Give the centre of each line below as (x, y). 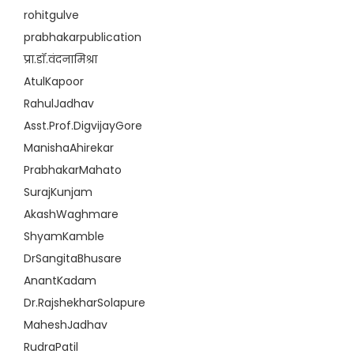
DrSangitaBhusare (73, 258)
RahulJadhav (59, 104)
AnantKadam (60, 281)
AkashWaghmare (71, 214)
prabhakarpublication (83, 37)
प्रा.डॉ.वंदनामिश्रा (60, 59)
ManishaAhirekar (69, 148)
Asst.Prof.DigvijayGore (83, 126)
